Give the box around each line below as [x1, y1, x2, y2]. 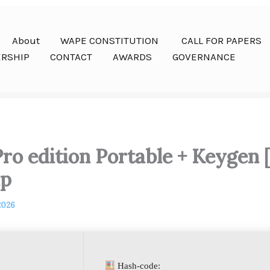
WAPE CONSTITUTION [60, 34, 161, 47]
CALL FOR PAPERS [181, 34, 262, 47]
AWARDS [113, 51, 152, 63]
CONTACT [50, 51, 92, 63]
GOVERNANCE [172, 51, 236, 63]
